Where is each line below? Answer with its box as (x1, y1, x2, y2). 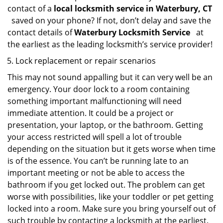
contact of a (7, 3, 54, 14)
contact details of (7, 27, 74, 38)
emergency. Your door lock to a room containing (7, 84, 190, 95)
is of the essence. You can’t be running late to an (7, 155, 189, 166)
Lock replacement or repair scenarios (15, 55, 156, 66)
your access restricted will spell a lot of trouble (7, 131, 182, 142)
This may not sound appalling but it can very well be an (7, 72, 213, 83)
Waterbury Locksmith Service (74, 27, 194, 38)
